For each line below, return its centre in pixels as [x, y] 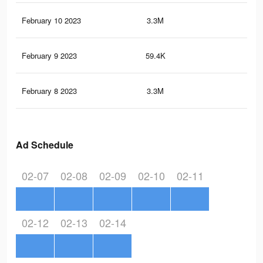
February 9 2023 [49, 56]
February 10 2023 [51, 21]
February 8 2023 [49, 91]
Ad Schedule [45, 145]
